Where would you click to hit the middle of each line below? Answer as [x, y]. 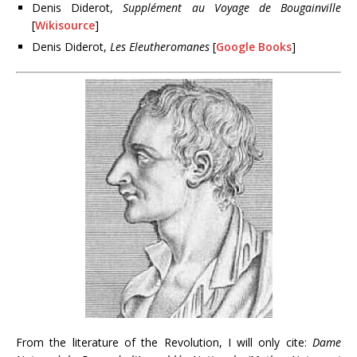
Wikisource [65, 25]
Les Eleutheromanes [161, 46]
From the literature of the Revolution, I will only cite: [164, 342]
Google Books [254, 46]
